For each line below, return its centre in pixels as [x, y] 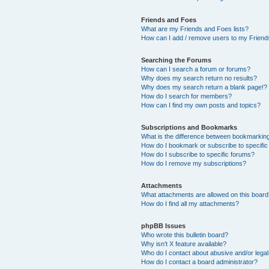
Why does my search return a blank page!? [204, 87]
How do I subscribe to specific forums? [198, 154]
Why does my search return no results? [199, 78]
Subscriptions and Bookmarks [189, 127]
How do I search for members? [187, 96]
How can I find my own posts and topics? [201, 105]
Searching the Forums [177, 60]
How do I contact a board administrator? [200, 261]
